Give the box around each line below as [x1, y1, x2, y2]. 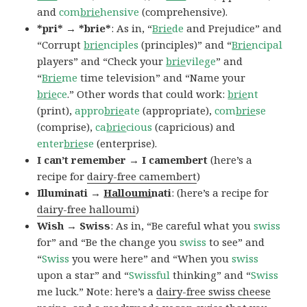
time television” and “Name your [77, 71, 246, 85]
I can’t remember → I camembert [37, 153, 211, 167]
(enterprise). [94, 136, 158, 151]
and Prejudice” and [184, 21, 282, 36]
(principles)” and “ [138, 38, 232, 52]
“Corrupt [37, 38, 84, 52]
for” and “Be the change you [37, 235, 180, 249]
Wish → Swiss [37, 219, 111, 233]
